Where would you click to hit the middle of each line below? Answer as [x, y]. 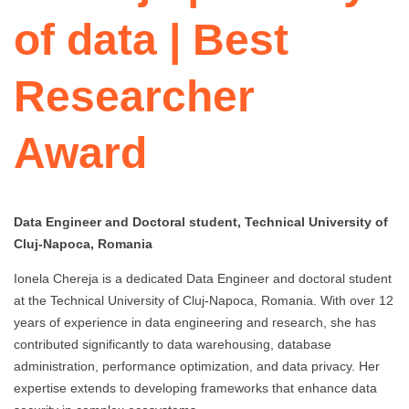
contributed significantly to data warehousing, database [173, 345]
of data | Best [151, 40]
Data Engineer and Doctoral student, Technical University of [201, 222]
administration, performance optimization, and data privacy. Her [197, 367]
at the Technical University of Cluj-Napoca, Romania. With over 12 [204, 301]
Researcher [134, 97]
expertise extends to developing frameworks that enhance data [195, 388]
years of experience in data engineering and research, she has [195, 323]
